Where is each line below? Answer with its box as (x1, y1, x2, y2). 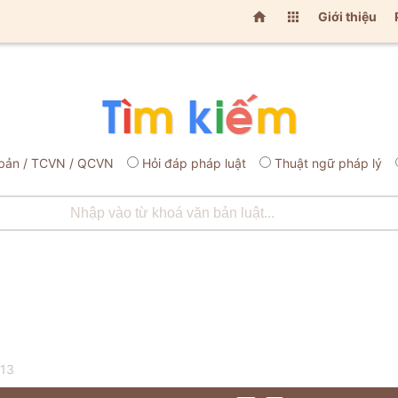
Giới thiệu (318, 9, 378, 24)
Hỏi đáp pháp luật (142, 155, 246, 171)
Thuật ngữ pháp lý (275, 155, 382, 171)
